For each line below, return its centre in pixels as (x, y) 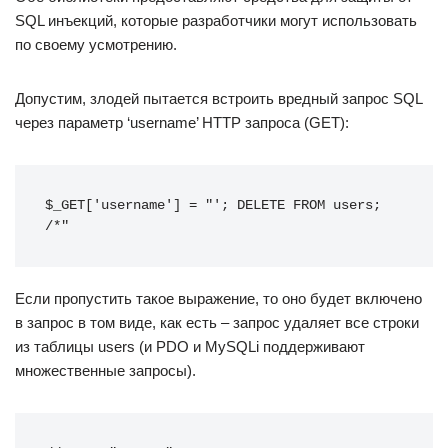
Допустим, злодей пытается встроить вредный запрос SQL (218, 98)
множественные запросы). (105, 370)
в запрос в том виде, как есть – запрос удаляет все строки (217, 322)
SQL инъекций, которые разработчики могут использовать (216, 20)
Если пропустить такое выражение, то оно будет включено (218, 298)
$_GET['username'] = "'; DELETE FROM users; (213, 205)
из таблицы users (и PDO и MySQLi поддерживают (190, 346)
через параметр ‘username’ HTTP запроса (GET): (182, 122)
